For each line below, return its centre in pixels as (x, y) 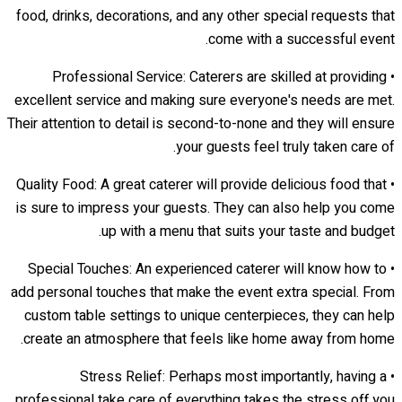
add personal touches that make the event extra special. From (203, 292)
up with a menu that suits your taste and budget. (248, 231)
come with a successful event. (301, 39)
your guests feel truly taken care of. (285, 147)
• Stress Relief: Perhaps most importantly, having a (233, 376)
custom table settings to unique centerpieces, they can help (210, 315)
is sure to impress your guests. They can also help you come (205, 208)
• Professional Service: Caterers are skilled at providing (219, 77)
